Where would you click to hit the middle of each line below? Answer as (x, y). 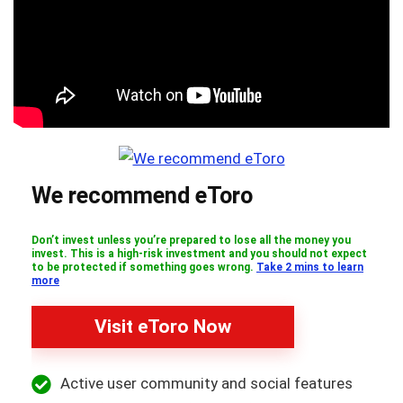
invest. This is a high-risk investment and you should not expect (199, 253)
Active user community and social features (206, 383)
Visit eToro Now (163, 326)
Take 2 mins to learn (310, 267)
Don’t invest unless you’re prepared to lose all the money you (191, 240)
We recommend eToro (142, 195)
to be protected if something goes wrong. (144, 267)
